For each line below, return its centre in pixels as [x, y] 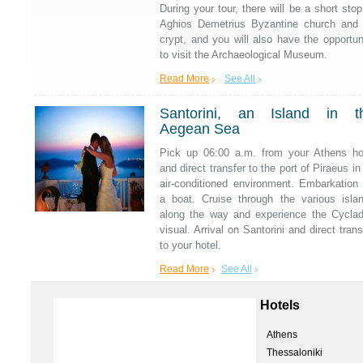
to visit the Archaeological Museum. [243, 55]
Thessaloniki [295, 352]
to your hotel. [190, 246]
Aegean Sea [200, 129]
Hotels [280, 305]
